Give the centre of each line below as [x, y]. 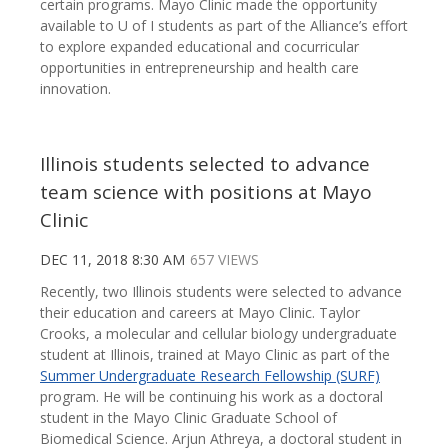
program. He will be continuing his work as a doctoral [211, 397]
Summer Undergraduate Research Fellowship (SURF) [210, 376]
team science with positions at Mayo [206, 192]
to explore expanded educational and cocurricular [199, 47]
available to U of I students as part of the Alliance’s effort [224, 26]
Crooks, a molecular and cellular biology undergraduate [218, 334]
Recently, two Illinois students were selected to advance [221, 292]
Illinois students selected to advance [205, 164]
